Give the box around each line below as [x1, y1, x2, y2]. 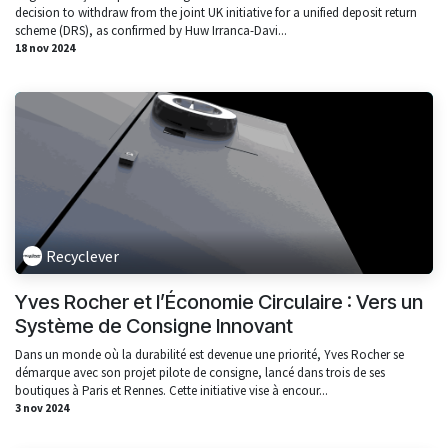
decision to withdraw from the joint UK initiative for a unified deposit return [15, 3, 417, 21]
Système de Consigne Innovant [15, 313, 293, 338]
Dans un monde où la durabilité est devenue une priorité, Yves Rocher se [15, 345, 404, 363]
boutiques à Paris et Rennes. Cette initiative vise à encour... [15, 381, 328, 399]
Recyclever [46, 245, 120, 266]
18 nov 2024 [15, 40, 75, 55]
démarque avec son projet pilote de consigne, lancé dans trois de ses [15, 363, 385, 381]
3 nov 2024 [15, 400, 69, 415]
